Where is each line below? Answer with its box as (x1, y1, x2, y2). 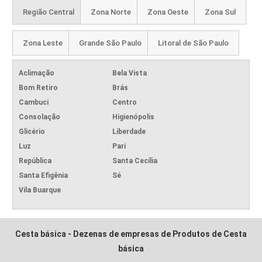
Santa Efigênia (19, 171, 68, 180)
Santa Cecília (112, 156, 158, 165)
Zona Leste (23, 38, 63, 47)
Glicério (19, 127, 46, 136)
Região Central (23, 7, 75, 16)
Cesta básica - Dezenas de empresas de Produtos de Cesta (15, 229, 247, 239)
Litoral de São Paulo (158, 38, 229, 47)
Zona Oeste (147, 7, 189, 16)
